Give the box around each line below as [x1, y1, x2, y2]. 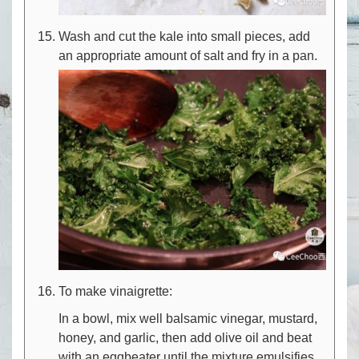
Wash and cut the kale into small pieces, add [58, 29, 310, 43]
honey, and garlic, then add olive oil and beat [58, 331, 312, 345]
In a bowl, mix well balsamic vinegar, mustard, [58, 312, 317, 326]
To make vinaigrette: [58, 284, 172, 299]
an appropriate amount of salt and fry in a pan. [58, 48, 317, 63]
